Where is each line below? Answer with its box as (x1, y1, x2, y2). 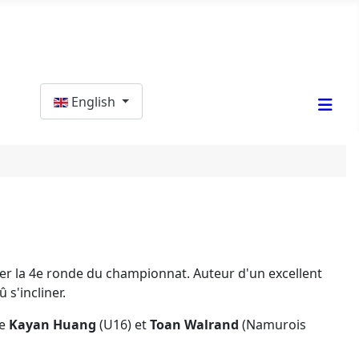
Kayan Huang (9, 316, 96, 334)
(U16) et (96, 316, 150, 334)
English (71, 92, 119, 111)
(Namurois (239, 316, 306, 334)
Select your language (38, 83, 167, 101)
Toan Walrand (150, 316, 239, 334)
